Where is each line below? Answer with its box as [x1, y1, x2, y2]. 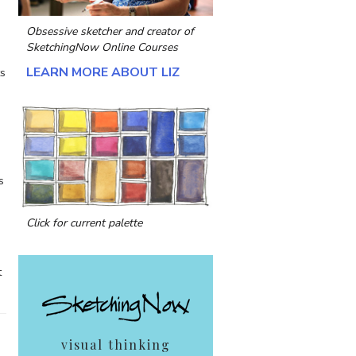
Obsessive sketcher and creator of [26, 24, 194, 40]
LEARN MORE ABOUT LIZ [26, 64, 180, 82]
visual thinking [60, 336, 171, 354]
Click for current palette [26, 215, 142, 231]
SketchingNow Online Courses [26, 40, 178, 56]
